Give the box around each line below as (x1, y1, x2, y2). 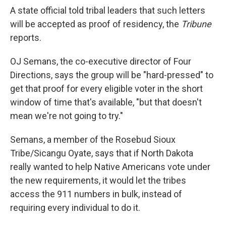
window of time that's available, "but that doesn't (10, 97, 202, 108)
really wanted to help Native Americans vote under (10, 161, 210, 173)
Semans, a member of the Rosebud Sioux (10, 134, 176, 145)
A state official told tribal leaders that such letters (10, 5, 205, 16)
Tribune (181, 19, 211, 30)
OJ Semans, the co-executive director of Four (10, 56, 191, 67)
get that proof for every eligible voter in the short (10, 83, 203, 94)
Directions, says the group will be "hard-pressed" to (10, 70, 213, 81)
